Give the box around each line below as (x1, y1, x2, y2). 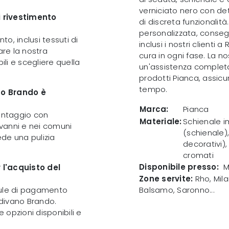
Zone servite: (139, 173, 193, 184)
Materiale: (140, 116, 182, 127)
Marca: (140, 103, 169, 114)
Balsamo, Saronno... (139, 184, 215, 195)
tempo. (139, 83, 168, 95)
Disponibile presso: (139, 161, 219, 172)
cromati (183, 149, 214, 161)
